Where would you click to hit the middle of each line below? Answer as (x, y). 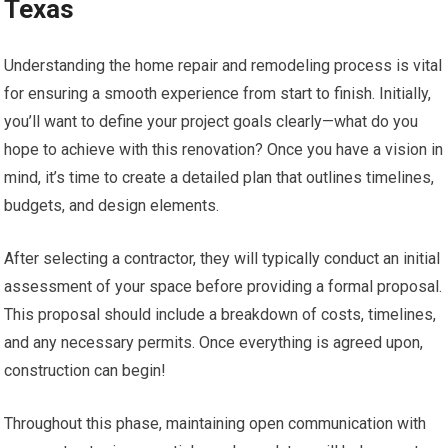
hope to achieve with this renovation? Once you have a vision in (224, 149)
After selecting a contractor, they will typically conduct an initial (222, 258)
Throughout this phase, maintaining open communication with (215, 423)
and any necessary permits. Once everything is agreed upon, (214, 342)
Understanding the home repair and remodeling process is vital (223, 65)
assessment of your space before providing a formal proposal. (223, 286)
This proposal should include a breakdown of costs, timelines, (220, 314)
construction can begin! (85, 370)
